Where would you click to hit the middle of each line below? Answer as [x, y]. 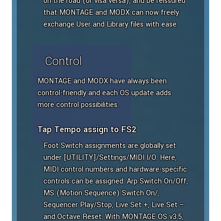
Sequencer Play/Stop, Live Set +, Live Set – [114, 205]
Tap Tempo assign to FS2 [87, 130]
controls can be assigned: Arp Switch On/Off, [116, 182]
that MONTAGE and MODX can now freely [111, 13]
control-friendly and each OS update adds [104, 93]
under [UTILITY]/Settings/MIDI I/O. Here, [110, 158]
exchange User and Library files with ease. [111, 25]
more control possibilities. [78, 105]
